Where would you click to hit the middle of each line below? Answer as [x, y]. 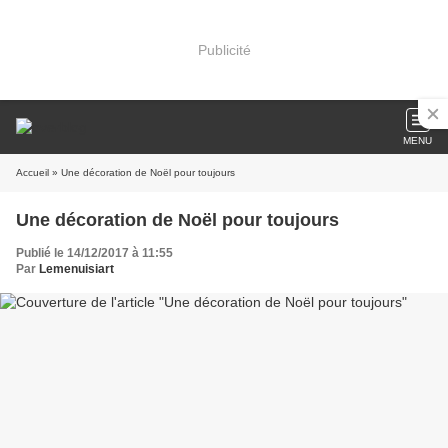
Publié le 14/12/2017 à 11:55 [94, 253]
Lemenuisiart [76, 269]
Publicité [224, 49]
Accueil [32, 172]
